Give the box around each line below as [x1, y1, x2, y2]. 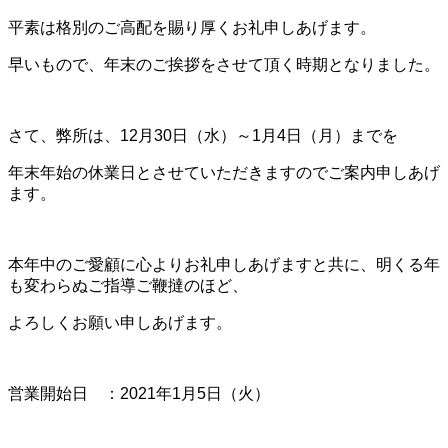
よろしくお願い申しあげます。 [8, 313, 232, 331]
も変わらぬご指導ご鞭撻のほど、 [8, 276, 248, 294]
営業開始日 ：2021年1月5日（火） [8, 384, 270, 402]
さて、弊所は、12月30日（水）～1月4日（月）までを [8, 126, 398, 144]
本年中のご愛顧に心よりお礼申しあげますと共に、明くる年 [8, 255, 440, 273]
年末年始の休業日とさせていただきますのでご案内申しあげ [8, 163, 440, 181]
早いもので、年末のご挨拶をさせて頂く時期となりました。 [8, 55, 440, 73]
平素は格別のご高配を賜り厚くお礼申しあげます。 [8, 18, 376, 36]
